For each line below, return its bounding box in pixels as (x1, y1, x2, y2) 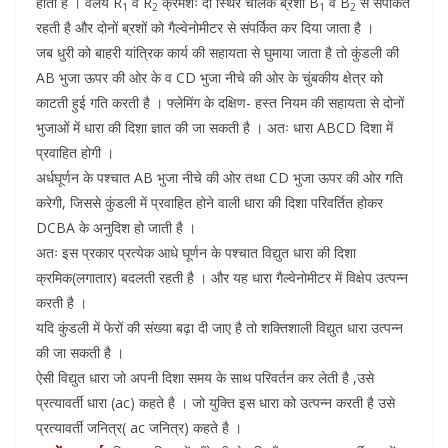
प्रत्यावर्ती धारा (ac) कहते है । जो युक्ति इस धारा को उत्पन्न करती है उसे (36, 393, 395, 413)
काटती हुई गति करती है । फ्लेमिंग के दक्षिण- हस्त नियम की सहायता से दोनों (36, 93, 404, 113)
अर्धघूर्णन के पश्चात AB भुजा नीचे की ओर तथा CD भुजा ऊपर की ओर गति (36, 168, 403, 188)
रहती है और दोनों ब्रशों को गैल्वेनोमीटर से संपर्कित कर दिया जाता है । (36, 18, 374, 38)
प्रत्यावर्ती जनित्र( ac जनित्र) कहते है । (36, 418, 242, 438)
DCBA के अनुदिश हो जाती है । (36, 218, 196, 238)
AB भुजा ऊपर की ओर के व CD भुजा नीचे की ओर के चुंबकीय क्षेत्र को (36, 68, 383, 88)
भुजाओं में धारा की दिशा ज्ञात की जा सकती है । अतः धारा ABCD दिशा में (36, 118, 393, 138)
